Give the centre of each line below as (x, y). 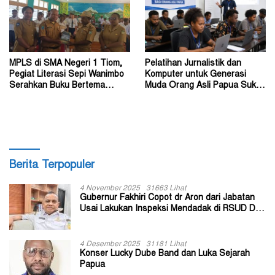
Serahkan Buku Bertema (57, 86)
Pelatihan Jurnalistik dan (193, 64)
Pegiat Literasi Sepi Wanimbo (67, 75)
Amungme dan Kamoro (189, 97)
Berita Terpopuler (52, 166)
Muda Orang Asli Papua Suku (203, 86)
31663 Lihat (166, 189)
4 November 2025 (110, 189)
